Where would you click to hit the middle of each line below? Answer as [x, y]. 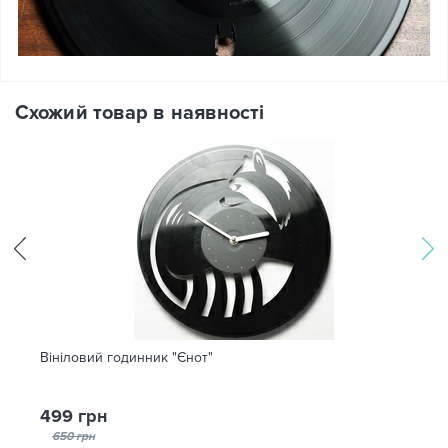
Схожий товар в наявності [140, 113]
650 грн [73, 436]
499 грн [73, 416]
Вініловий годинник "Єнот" [126, 357]
